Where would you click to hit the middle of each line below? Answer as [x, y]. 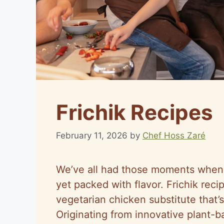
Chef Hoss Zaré [174, 135]
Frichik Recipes [134, 112]
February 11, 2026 [92, 135]
